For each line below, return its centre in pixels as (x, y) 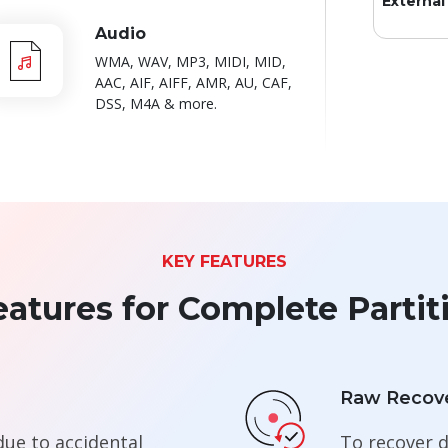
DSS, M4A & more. (155, 104)
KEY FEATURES (224, 262)
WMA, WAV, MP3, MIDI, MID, (190, 62)
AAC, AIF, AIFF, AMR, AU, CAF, (193, 83)
